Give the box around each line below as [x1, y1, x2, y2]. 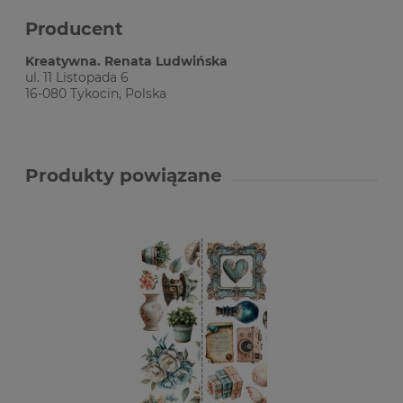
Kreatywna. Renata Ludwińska [25, 52, 228, 69]
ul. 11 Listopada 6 [25, 68, 129, 85]
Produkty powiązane [25, 164, 222, 186]
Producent [25, 18, 123, 40]
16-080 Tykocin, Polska [25, 85, 166, 102]
